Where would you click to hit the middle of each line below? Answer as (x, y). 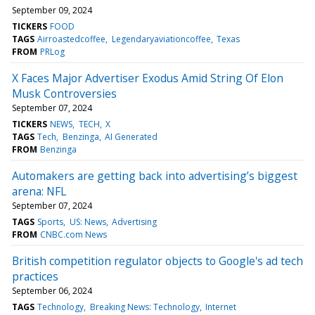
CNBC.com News (74, 234)
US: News (88, 221)
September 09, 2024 (52, 10)
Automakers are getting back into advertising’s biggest (155, 175)
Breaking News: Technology (144, 307)
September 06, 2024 (52, 290)
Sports (51, 221)
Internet (220, 307)
